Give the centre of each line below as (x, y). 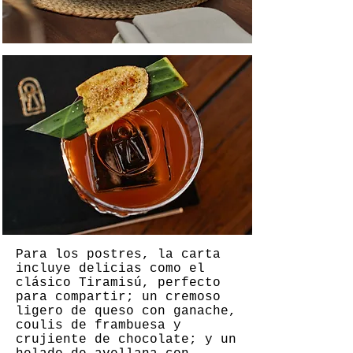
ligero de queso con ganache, (126, 311)
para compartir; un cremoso (118, 297)
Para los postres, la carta (118, 255)
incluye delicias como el (110, 269)
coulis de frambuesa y (98, 325)
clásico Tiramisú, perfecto (118, 283)
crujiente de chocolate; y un (126, 340)
